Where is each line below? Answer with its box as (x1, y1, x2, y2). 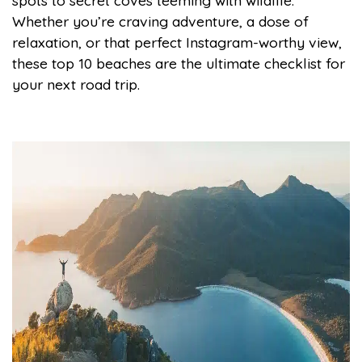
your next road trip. (12, 75, 140, 93)
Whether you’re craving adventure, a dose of (12, 12, 309, 30)
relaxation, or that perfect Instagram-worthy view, (12, 33, 342, 51)
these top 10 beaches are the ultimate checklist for (12, 54, 345, 72)
